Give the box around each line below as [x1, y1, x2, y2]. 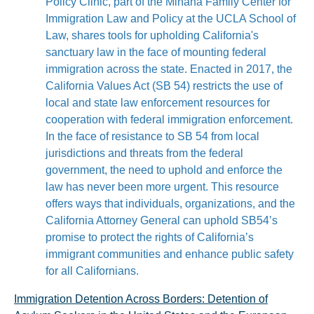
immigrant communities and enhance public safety [46, 248, 294, 260]
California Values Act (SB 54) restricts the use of [46, 80, 282, 92]
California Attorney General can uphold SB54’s [46, 214, 278, 226]
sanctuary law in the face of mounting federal [46, 46, 266, 58]
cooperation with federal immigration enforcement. [46, 114, 293, 125]
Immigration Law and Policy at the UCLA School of [46, 13, 296, 25]
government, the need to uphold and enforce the [46, 164, 282, 176]
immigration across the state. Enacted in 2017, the [46, 63, 292, 75]
